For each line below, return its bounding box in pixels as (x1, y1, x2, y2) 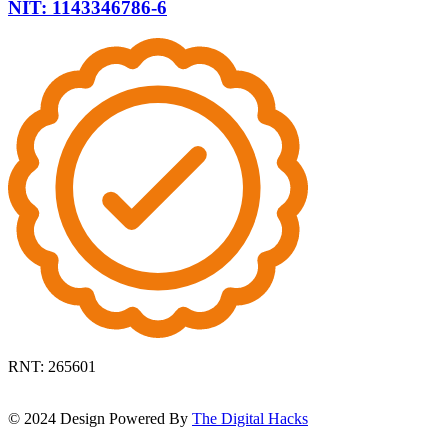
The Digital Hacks (192, 409, 308, 427)
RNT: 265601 (8, 357, 96, 375)
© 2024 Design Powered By (8, 409, 192, 427)
